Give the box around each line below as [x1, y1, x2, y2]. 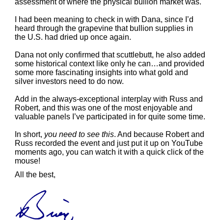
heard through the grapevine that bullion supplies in [14, 24, 193, 32]
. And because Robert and [113, 130, 204, 138]
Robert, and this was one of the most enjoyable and [14, 104, 192, 112]
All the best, [14, 170, 55, 179]
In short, [14, 130, 44, 138]
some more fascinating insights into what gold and [14, 68, 188, 77]
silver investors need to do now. [14, 77, 124, 85]
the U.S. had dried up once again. [14, 33, 131, 41]
